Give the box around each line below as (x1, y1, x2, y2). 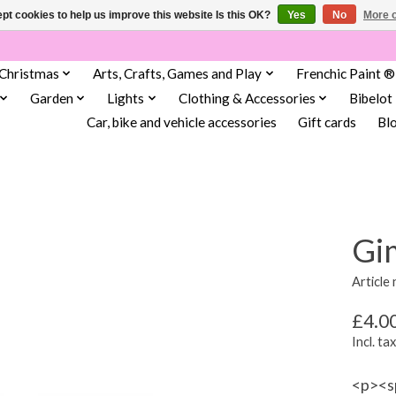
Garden (29, 89, 73, 106)
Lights (107, 89, 145, 106)
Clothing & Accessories (178, 89, 316, 106)
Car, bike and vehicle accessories (86, 114, 277, 131)
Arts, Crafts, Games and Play (93, 65, 263, 81)
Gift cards (297, 114, 356, 131)
